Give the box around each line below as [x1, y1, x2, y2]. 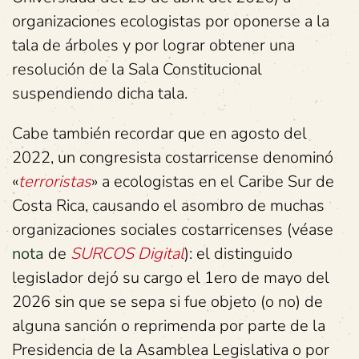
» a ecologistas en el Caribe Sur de [91, 171, 334, 192]
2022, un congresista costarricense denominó [12, 147, 333, 168]
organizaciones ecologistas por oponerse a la [12, 10, 329, 32]
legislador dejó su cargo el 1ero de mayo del [12, 267, 329, 288]
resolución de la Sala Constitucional [12, 58, 262, 80]
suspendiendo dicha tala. [12, 83, 188, 104]
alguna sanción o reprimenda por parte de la [12, 315, 325, 337]
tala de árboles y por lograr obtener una [12, 34, 295, 56]
